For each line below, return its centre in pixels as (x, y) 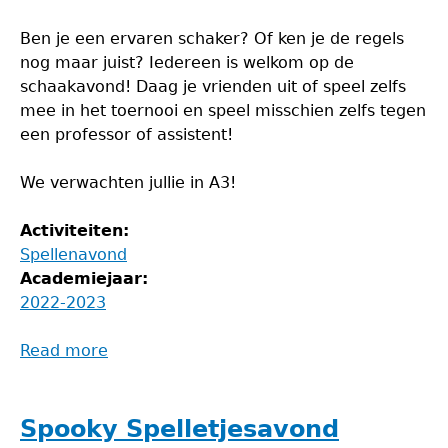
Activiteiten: (77, 230)
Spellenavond (73, 254)
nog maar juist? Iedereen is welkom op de (187, 62)
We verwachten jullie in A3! (128, 182)
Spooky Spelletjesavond (179, 429)
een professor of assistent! (126, 134)
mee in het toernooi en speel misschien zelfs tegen (223, 110)
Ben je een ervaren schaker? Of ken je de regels (212, 38)
